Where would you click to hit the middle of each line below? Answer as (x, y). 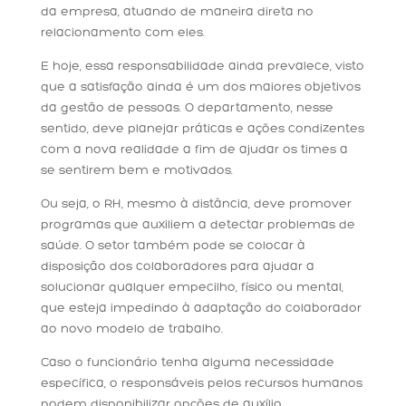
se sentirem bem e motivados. (136, 171)
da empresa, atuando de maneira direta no (177, 13)
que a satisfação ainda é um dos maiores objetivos (200, 88)
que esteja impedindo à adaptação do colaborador (201, 309)
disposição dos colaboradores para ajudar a (177, 267)
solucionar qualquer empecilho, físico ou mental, (192, 288)
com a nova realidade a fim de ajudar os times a (194, 150)
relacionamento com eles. (122, 34)
